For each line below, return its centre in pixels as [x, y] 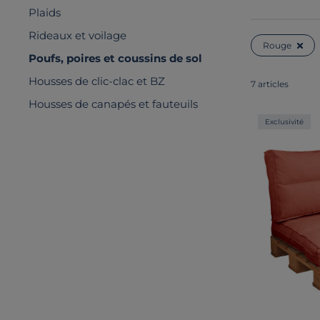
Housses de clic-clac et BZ [97, 81]
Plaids [45, 12]
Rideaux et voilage [77, 35]
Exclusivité [284, 121]
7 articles [270, 84]
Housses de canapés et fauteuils [113, 104]
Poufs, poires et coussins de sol [115, 58]
